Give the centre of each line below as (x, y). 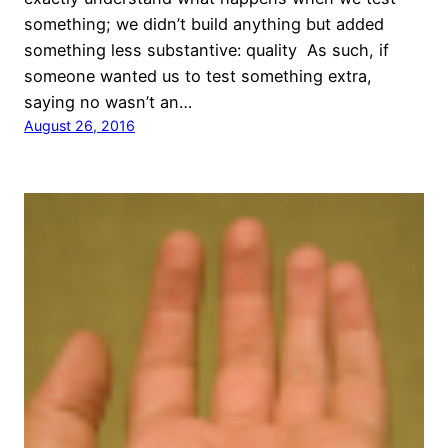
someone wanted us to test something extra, (198, 75)
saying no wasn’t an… (108, 101)
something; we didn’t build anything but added (204, 23)
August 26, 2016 (79, 125)
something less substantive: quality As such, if (206, 49)
